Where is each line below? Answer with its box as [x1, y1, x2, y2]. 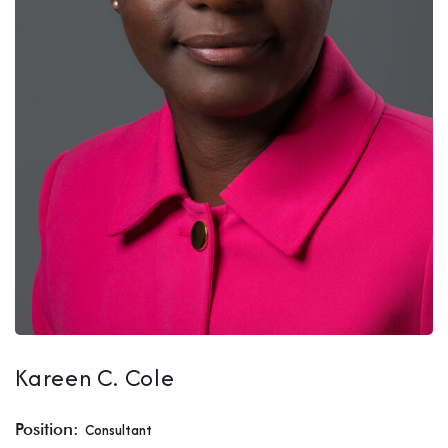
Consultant [85, 420, 152, 440]
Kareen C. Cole [15, 361, 175, 394]
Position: [15, 419, 79, 439]
